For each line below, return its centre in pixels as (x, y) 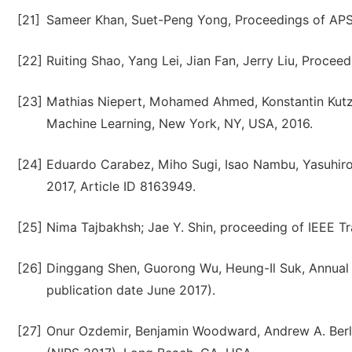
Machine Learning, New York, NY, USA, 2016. (180, 124)
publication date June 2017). (131, 290)
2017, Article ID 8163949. (121, 187)
